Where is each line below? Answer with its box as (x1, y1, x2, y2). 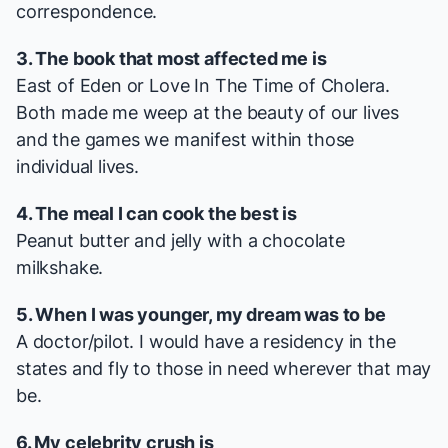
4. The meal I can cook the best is (16, 203, 297, 225)
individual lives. (16, 156, 139, 178)
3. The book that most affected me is (16, 48, 327, 70)
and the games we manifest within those (16, 129, 355, 151)
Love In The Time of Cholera (149, 75, 386, 97)
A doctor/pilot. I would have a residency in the (16, 331, 396, 353)
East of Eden (16, 75, 122, 97)
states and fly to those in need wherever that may (16, 358, 432, 380)
